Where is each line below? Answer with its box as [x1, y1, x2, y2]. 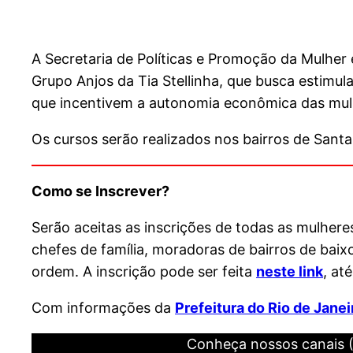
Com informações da [32, 299, 175, 317]
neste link [256, 263, 323, 281]
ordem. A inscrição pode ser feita [32, 263, 256, 281]
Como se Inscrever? [32, 183, 169, 200]
